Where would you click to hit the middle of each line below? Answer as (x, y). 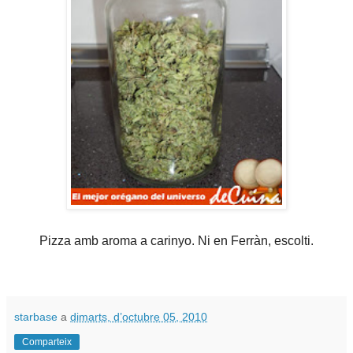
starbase (36, 317)
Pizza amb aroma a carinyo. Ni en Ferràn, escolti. (176, 241)
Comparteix (47, 342)
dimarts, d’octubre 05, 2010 (139, 317)
